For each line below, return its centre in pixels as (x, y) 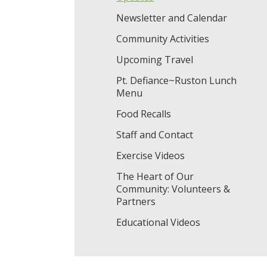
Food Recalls (144, 114)
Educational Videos (159, 222)
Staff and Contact (155, 135)
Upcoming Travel (155, 60)
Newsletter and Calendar (172, 18)
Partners (136, 201)
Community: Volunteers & (173, 189)
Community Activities (163, 39)
